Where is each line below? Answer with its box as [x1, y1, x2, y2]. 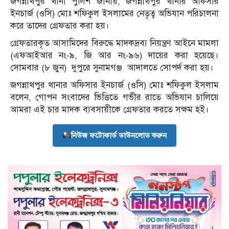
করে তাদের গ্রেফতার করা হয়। [10, 20, 109, 31]
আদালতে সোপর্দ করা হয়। [127, 62, 214, 73]
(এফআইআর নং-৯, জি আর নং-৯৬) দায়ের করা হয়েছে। [10, 50, 219, 61]
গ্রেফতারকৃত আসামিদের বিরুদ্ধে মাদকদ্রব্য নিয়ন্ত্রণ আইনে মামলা [10, 37, 219, 49]
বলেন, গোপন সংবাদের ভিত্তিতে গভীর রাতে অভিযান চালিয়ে [10, 91, 219, 103]
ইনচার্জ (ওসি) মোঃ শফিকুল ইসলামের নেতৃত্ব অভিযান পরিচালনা [10, 8, 219, 19]
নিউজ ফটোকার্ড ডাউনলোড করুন [71, 130, 167, 140]
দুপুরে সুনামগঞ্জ [72, 62, 122, 73]
